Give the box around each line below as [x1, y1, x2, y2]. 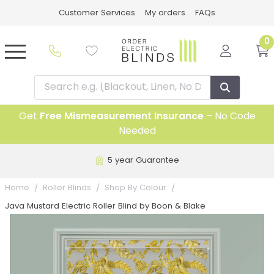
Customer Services [59, 9, 135, 17]
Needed [118, 127, 156, 137]
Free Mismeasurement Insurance [39, 112, 204, 122]
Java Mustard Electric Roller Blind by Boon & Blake [5, 202, 206, 211]
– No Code [203, 112, 256, 122]
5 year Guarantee [107, 157, 179, 165]
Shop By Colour [105, 184, 166, 193]
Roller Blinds [43, 184, 91, 193]
